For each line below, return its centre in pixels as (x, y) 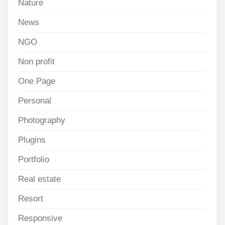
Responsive (40, 218)
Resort (31, 199)
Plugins (32, 140)
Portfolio (34, 160)
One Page (37, 81)
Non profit (36, 62)
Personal (35, 101)
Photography (42, 121)
